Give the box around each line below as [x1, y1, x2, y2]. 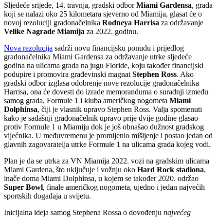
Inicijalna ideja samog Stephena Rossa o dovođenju [4, 208, 163, 217]
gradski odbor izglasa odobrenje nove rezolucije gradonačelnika [4, 79, 199, 88]
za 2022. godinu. [85, 27, 138, 36]
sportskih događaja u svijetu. [4, 192, 91, 200]
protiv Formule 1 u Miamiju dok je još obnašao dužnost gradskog [4, 123, 204, 131]
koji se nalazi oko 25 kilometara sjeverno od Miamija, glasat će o [4, 10, 202, 18]
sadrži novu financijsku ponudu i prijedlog [53, 44, 184, 53]
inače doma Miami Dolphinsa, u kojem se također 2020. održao [4, 174, 199, 183]
